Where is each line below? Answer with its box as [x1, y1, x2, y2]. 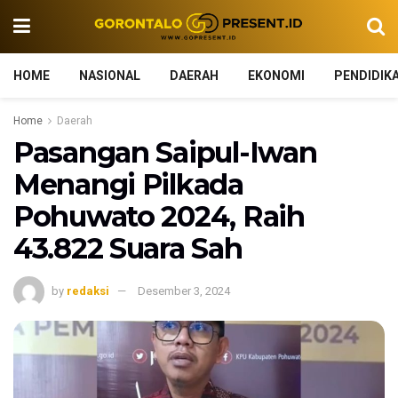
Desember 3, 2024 [138, 283, 230, 298]
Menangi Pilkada [13, 167, 243, 202]
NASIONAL [79, 68, 140, 83]
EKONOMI [248, 68, 305, 83]
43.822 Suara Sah [13, 231, 243, 266]
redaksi [67, 283, 109, 298]
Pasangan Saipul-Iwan [13, 135, 317, 170]
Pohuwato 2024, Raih [13, 199, 305, 234]
